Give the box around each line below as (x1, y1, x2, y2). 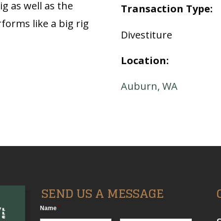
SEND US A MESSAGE (41, 183, 164, 204)
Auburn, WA (121, 79, 178, 93)
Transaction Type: (121, 2, 213, 16)
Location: (121, 53, 169, 67)
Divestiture (121, 28, 173, 41)
